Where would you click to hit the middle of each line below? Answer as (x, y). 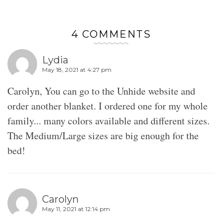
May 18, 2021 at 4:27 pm (77, 70)
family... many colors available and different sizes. (109, 120)
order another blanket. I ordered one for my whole (108, 106)
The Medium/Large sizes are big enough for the (103, 135)
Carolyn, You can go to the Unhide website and (101, 91)
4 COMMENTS (111, 34)
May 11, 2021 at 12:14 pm (76, 209)
